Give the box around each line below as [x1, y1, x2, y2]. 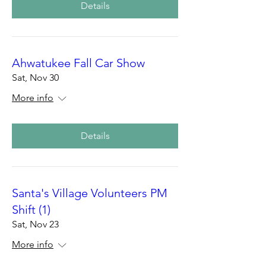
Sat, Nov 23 [12, 218, 59, 230]
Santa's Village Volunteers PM [12, 186, 167, 200]
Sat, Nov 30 [12, 72, 59, 83]
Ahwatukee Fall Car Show [12, 56, 145, 70]
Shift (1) [12, 202, 50, 217]
